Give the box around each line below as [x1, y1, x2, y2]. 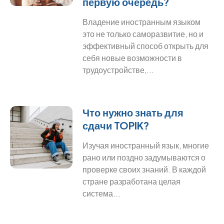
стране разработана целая [82, 176, 181, 186]
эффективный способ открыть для [82, 40, 209, 51]
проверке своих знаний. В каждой [82, 164, 206, 174]
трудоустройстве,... [82, 64, 154, 75]
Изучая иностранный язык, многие [82, 140, 209, 150]
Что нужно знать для [82, 106, 184, 118]
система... [82, 188, 121, 198]
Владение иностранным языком [82, 16, 201, 27]
